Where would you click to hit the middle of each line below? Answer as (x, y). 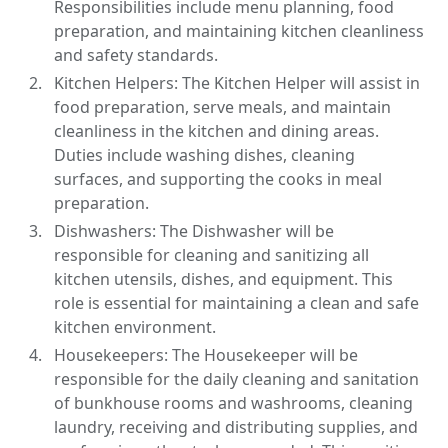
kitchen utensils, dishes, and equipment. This (224, 278)
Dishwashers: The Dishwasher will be (194, 230)
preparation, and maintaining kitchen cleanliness (239, 30)
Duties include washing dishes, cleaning (205, 154)
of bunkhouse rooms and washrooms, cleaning (234, 402)
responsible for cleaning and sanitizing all (212, 254)
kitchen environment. (135, 326)
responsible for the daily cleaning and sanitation (237, 378)
